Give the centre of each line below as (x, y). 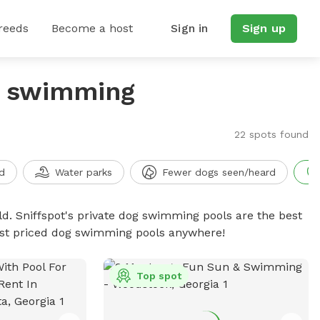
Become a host (92, 28)
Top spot (159, 276)
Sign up (264, 28)
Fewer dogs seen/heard (219, 172)
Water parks (83, 172)
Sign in (190, 28)
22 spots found (271, 134)
